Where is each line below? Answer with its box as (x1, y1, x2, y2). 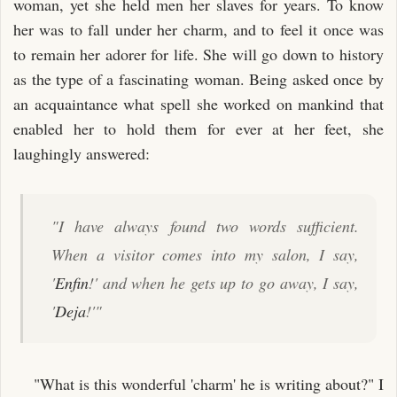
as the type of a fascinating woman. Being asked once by (13, 67, 384, 90)
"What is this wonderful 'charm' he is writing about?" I (33, 372, 384, 394)
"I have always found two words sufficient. (51, 214, 359, 237)
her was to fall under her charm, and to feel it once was (13, 18, 384, 40)
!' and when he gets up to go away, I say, (89, 271, 359, 293)
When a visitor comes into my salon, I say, (51, 243, 359, 265)
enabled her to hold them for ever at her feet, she (13, 117, 384, 139)
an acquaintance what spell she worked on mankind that (13, 92, 384, 114)
